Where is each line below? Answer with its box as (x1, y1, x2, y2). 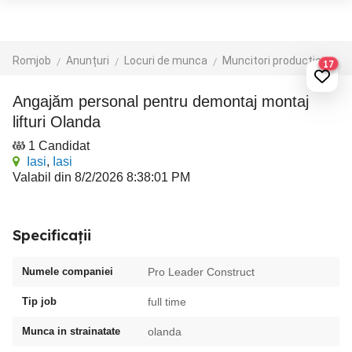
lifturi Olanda (13, 113, 101, 130)
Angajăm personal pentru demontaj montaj (13, 93, 23, 110)
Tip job (22, 295, 57, 307)
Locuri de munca (124, 54, 207, 67)
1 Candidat (28, 139, 90, 152)
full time (148, 295, 186, 308)
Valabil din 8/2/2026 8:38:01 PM (13, 170, 190, 184)
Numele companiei (22, 266, 113, 277)
